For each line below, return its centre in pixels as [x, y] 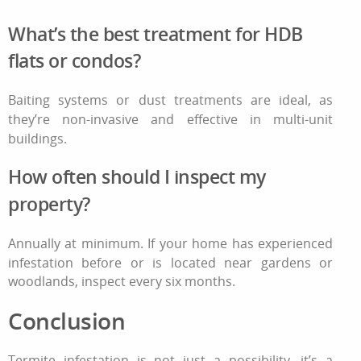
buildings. [37, 138]
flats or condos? [74, 61]
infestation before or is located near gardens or [171, 262]
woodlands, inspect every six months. [122, 282]
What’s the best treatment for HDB [156, 33]
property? [49, 204]
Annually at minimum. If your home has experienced [171, 243]
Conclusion [66, 321]
